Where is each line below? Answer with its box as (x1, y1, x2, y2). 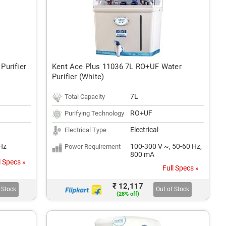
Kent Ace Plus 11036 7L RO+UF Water (52, 62, 182, 71)
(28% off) (117, 191, 139, 197)
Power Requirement (65, 143, 121, 150)
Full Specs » (162, 164, 199, 172)
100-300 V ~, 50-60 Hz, (130, 142, 202, 150)
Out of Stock (156, 186, 189, 193)
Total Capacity (65, 93, 105, 100)
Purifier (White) (52, 72, 104, 81)
